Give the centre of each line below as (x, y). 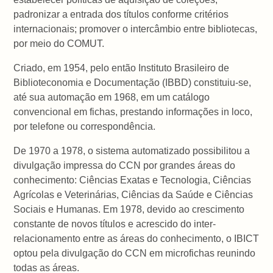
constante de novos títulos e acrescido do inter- (115, 224)
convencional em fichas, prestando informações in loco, (133, 112)
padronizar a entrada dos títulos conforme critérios (121, 14)
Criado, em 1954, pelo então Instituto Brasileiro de (122, 68)
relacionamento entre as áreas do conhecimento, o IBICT (136, 238)
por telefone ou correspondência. (85, 126)
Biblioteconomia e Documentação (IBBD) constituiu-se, (133, 82)
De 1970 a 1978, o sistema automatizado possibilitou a (132, 151)
